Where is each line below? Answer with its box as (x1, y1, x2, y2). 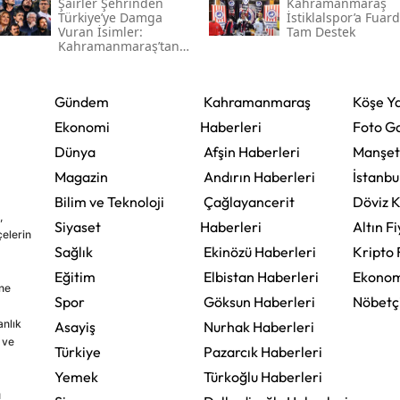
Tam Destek (286, 22, 355, 40)
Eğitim (54, 267, 96, 286)
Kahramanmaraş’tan (57, 37, 179, 54)
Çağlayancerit (203, 192, 295, 211)
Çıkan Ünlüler (57, 51, 139, 69)
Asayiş (54, 317, 96, 336)
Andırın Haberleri (203, 167, 315, 186)
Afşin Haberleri (203, 142, 300, 161)
